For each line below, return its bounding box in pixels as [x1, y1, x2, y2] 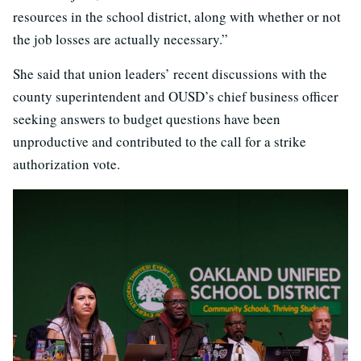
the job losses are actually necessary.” [13, 30, 228, 49]
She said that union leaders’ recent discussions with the [13, 64, 327, 84]
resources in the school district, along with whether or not [13, 7, 341, 27]
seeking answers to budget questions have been [13, 110, 280, 129]
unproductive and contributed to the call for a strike [13, 132, 306, 151]
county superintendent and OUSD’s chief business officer [13, 87, 338, 106]
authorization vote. [13, 155, 120, 174]
